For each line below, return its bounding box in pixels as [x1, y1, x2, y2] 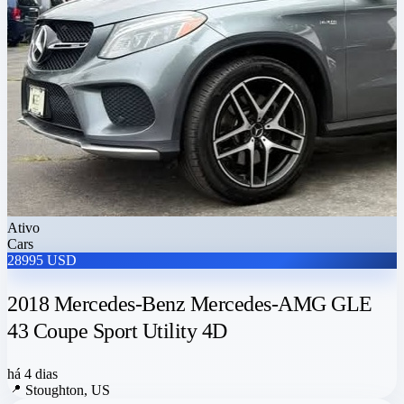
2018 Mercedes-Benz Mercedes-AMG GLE [7, 292, 372, 317]
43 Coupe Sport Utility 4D [7, 319, 227, 344]
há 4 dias [7, 366, 58, 382]
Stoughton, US [25, 382, 110, 399]
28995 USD [7, 252, 77, 269]
